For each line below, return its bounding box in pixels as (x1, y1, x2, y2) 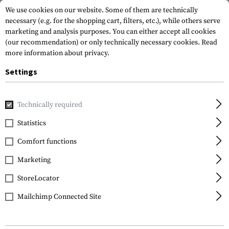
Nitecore (5, 118, 37, 128)
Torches (144, 96, 172, 106)
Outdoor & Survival (38, 96, 103, 106)
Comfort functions (17, 137, 77, 146)
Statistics (17, 119, 46, 128)
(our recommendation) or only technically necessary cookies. (5, 38, 201, 47)
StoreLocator (17, 174, 59, 183)
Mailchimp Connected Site (17, 192, 101, 201)
